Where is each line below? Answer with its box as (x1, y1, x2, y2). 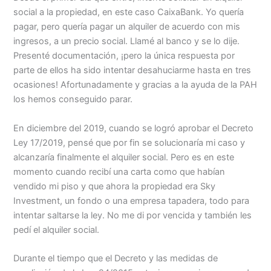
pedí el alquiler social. (13, 224, 100, 235)
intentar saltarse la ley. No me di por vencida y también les (13, 209, 252, 221)
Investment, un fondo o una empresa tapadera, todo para (13, 195, 250, 206)
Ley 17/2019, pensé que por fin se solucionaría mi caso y (13, 137, 246, 148)
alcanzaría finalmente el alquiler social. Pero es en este (13, 151, 235, 163)
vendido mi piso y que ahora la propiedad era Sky (13, 180, 216, 192)
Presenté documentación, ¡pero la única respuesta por (13, 50, 235, 62)
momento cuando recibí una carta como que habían (13, 166, 226, 177)
